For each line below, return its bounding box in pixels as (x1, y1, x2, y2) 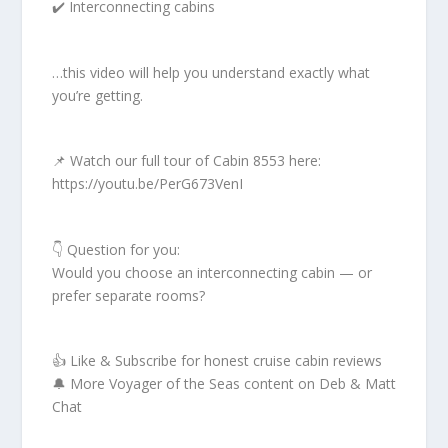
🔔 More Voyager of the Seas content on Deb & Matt (52, 373, 397, 393)
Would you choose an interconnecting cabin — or (52, 262, 373, 282)
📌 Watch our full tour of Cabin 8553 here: (52, 151, 322, 171)
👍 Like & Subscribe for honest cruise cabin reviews (52, 350, 383, 370)
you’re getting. (52, 85, 144, 105)
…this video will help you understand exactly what (52, 62, 371, 82)
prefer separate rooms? (52, 285, 206, 305)
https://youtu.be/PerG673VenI (52, 174, 244, 194)
